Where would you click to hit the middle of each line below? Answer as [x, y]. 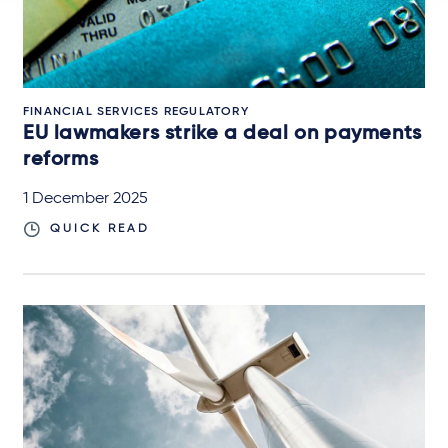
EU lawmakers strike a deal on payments [222, 133]
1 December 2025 [85, 198]
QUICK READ [100, 228]
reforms [61, 159]
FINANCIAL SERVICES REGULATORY [136, 111]
